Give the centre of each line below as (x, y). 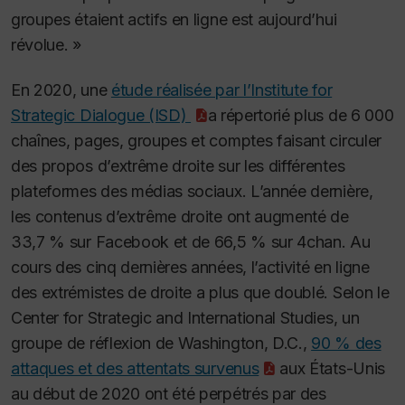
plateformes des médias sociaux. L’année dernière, (192, 192)
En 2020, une (61, 90)
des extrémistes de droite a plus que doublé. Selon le (200, 293)
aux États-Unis (330, 369)
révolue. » (46, 44)
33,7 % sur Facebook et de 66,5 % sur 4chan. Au (191, 242)
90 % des (346, 344)
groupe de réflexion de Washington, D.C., (161, 344)
